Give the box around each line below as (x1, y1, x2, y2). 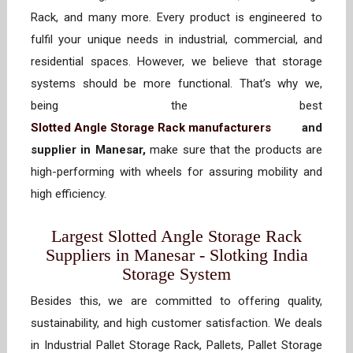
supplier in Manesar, (31, 143, 146, 158)
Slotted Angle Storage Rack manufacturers (31, 121, 271, 136)
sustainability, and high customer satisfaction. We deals (31, 316, 322, 331)
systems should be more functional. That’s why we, (31, 76, 322, 91)
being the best (31, 98, 322, 113)
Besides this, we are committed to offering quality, (31, 294, 322, 309)
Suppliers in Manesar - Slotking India (45, 245, 308, 266)
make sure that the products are (145, 143, 322, 158)
